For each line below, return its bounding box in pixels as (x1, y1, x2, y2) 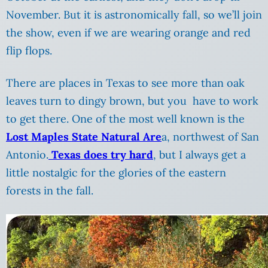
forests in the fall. (6, 184, 93, 198)
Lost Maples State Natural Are (6, 130, 162, 144)
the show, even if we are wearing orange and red (6, 26, 251, 40)
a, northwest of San (162, 130, 259, 144)
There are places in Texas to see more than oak (6, 76, 245, 90)
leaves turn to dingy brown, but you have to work (6, 94, 258, 108)
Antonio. (6, 148, 48, 162)
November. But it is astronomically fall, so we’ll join (6, 8, 262, 22)
